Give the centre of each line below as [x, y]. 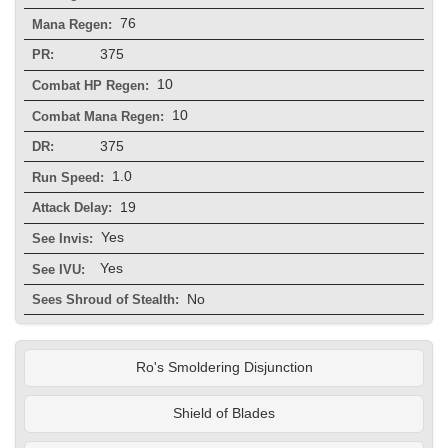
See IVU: [58, 269]
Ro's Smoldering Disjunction [224, 368]
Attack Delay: [72, 208]
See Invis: [62, 238]
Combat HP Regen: [90, 85]
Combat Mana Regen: [98, 116]
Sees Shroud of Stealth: [105, 300]
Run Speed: [68, 177]
